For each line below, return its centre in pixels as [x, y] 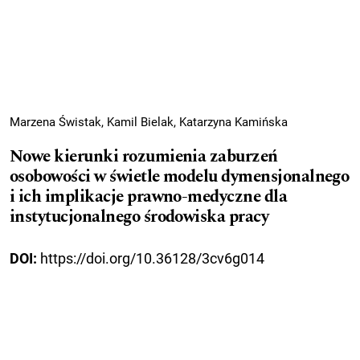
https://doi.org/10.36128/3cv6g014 [152, 258]
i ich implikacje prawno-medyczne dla [149, 196]
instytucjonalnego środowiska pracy [139, 217]
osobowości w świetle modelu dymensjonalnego [180, 176]
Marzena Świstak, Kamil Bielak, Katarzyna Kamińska [149, 122]
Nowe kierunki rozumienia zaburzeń [144, 156]
